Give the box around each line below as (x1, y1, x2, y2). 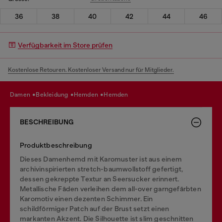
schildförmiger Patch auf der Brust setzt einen (20, 204, 169, 213)
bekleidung (40, 91, 69, 98)
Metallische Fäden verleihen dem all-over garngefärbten (20, 184, 201, 193)
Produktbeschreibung (20, 141, 92, 149)
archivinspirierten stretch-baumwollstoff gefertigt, (20, 165, 183, 173)
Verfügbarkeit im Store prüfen (18, 41, 112, 49)
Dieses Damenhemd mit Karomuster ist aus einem (20, 155, 182, 163)
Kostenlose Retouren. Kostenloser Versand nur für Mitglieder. (8, 66, 174, 73)
